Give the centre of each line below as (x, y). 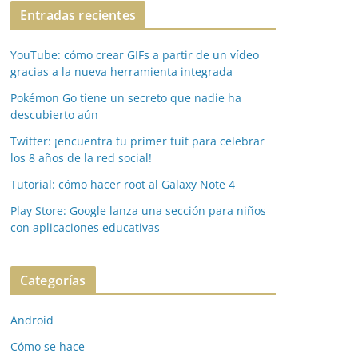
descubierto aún (54, 115)
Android (32, 320)
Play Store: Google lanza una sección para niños (138, 211)
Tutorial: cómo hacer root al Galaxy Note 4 (123, 184)
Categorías (53, 280)
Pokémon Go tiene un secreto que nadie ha (126, 98)
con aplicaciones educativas (85, 227)
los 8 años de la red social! (81, 158)
